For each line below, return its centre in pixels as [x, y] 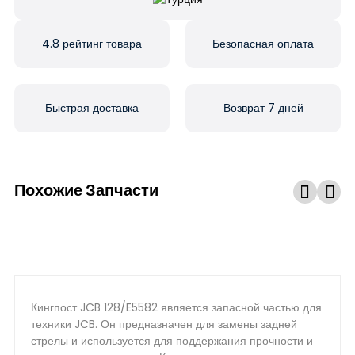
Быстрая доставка [92, 108]
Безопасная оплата [263, 44]
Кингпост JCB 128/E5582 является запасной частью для [176, 307]
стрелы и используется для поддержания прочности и [172, 341]
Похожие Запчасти [86, 190]
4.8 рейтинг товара [92, 44]
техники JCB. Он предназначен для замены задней [164, 324]
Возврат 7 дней [263, 108]
